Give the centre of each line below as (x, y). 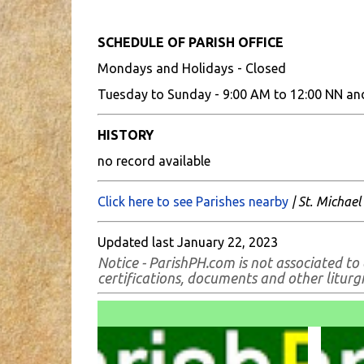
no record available (154, 161)
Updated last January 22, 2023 (187, 242)
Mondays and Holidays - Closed (191, 68)
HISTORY (125, 135)
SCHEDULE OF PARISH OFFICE (190, 42)
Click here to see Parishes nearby (193, 201)
